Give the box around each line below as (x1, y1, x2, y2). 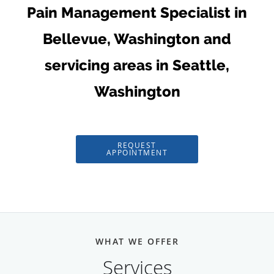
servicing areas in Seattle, (45, 56, 229, 74)
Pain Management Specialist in (27, 3, 247, 21)
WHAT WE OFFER (95, 235, 179, 247)
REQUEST (117, 139, 157, 150)
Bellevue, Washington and (43, 29, 231, 48)
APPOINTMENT (106, 147, 168, 158)
